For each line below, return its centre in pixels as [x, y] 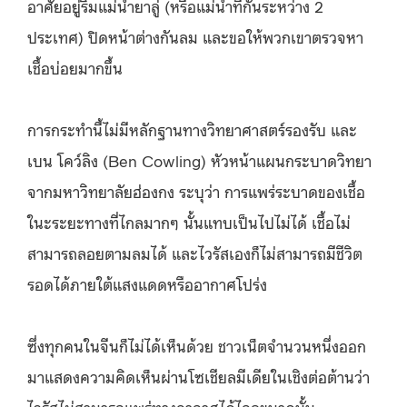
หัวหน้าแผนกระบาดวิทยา [291, 160]
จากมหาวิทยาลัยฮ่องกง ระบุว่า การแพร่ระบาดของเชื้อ [196, 191]
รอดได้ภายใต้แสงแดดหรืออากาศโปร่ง [147, 283]
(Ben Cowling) [154, 160]
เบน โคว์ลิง [63, 160]
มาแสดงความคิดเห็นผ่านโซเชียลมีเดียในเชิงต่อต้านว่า [199, 376]
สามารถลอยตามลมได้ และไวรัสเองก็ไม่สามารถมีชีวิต [195, 253]
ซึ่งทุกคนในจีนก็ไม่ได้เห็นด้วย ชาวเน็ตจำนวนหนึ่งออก [197, 345]
